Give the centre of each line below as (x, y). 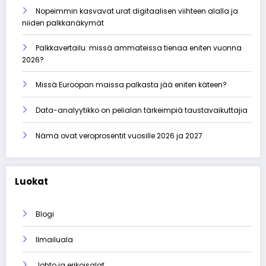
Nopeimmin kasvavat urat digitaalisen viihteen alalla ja (137, 11)
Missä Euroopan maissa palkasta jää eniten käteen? (131, 84)
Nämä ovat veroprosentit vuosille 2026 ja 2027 (120, 135)
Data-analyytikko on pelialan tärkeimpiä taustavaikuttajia (142, 110)
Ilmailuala (54, 240)
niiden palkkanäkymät (63, 23)
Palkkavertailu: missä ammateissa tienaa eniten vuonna (139, 47)
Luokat (31, 181)
